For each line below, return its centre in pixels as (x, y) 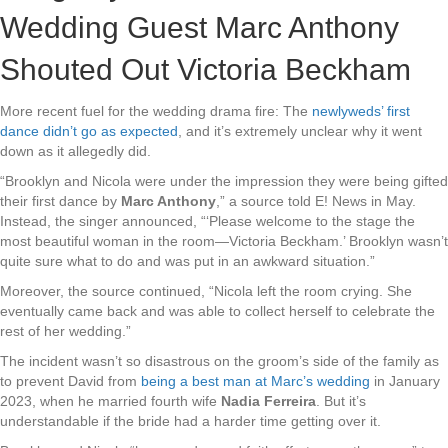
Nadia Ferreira (268, 401)
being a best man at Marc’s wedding (255, 381)
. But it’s (341, 401)
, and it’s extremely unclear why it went (300, 131)
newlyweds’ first (361, 111)
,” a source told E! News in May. (316, 201)
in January (405, 381)
